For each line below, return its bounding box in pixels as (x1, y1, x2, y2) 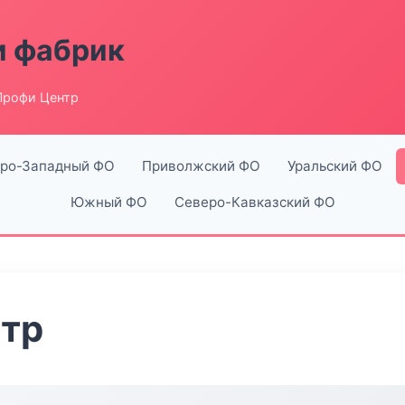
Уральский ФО (287, 157, 382, 174)
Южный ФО (70, 193, 147, 211)
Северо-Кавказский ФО (174, 193, 335, 211)
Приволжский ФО (141, 157, 260, 174)
